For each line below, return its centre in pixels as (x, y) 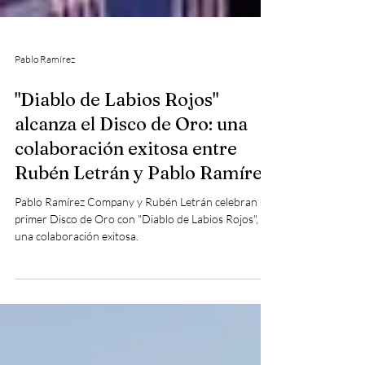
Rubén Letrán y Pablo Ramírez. (145, 215)
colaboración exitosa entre (126, 191)
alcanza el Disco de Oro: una (131, 166)
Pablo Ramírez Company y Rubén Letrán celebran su (143, 244)
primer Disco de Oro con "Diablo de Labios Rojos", (136, 261)
